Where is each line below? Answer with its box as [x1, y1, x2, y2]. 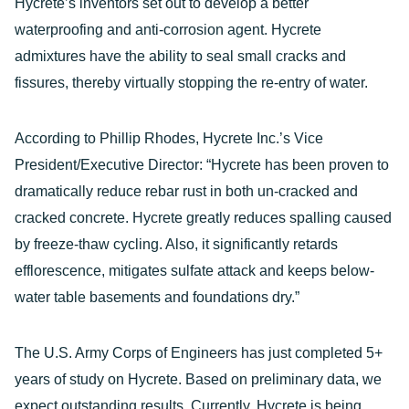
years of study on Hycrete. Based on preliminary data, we [15, 372, 382, 387]
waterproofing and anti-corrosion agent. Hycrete [15, 22, 321, 37]
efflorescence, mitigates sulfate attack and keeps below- [15, 263, 374, 278]
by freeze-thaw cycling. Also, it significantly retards [15, 236, 338, 252]
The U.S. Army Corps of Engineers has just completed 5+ [15, 345, 383, 361]
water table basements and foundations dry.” [15, 289, 299, 305]
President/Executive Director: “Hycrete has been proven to [15, 157, 389, 173]
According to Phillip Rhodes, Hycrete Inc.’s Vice [15, 131, 323, 146]
